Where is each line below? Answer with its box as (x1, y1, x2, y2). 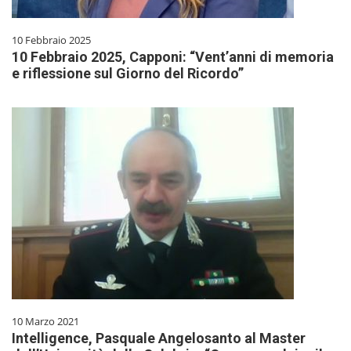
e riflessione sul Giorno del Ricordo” (12, 64, 244, 81)
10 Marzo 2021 (12, 313, 79, 328)
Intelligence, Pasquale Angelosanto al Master (12, 329, 306, 346)
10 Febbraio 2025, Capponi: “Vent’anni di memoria (12, 48, 334, 65)
